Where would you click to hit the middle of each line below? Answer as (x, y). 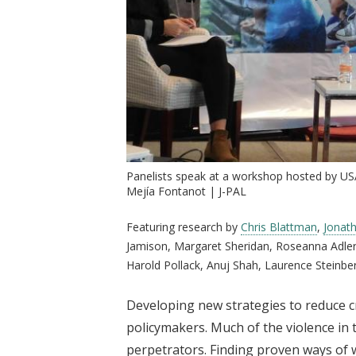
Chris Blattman (279, 226)
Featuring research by (184, 226)
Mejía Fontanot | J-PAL (186, 191)
